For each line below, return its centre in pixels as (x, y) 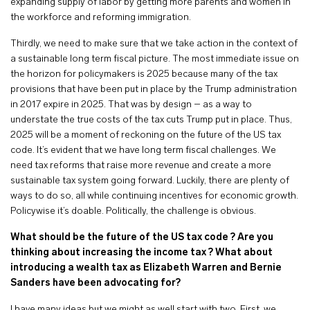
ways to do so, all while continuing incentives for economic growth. (154, 196)
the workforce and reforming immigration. (103, 18)
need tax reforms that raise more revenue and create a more (141, 166)
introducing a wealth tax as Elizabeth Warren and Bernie (146, 268)
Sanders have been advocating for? (97, 283)
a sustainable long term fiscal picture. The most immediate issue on (155, 59)
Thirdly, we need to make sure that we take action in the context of (154, 44)
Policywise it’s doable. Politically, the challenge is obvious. (134, 211)
